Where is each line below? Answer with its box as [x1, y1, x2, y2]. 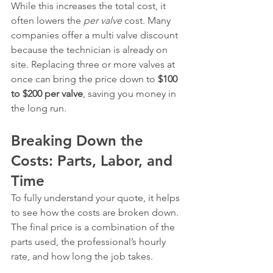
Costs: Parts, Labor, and [11, 152, 177, 169]
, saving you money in [83, 88, 179, 99]
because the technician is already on [11, 44, 170, 55]
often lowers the [11, 15, 83, 26]
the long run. [11, 102, 66, 114]
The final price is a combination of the [11, 221, 177, 233]
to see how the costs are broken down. [11, 207, 181, 218]
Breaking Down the [11, 132, 147, 149]
